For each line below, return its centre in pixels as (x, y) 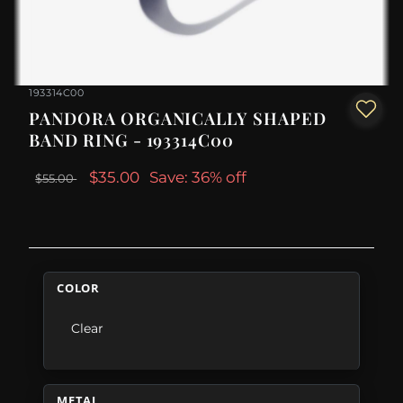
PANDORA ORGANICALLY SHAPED (178, 119)
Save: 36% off (198, 178)
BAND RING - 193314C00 (132, 140)
